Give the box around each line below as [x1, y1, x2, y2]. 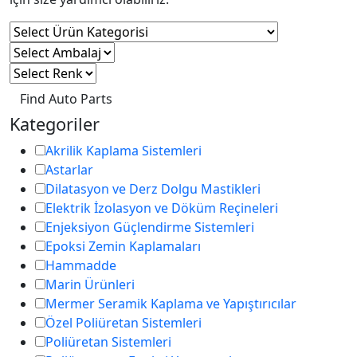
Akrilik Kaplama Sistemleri [45, 142, 202, 160]
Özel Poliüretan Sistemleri [45, 314, 202, 332]
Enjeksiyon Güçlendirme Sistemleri [45, 218, 254, 237]
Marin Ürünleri [45, 276, 135, 294]
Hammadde [45, 257, 116, 275]
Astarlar [45, 161, 93, 179]
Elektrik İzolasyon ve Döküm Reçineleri [45, 199, 278, 218]
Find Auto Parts [20, 90, 112, 108]
